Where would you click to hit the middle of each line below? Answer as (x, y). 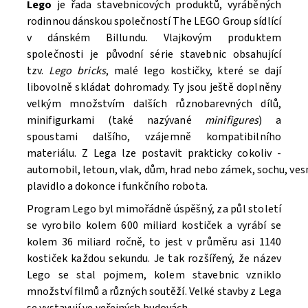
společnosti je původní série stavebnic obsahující (154, 54)
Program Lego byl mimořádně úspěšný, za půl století (154, 209)
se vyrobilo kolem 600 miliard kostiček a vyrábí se (154, 225)
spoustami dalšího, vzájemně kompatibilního (154, 136)
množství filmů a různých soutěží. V (111, 291)
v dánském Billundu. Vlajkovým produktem (154, 37)
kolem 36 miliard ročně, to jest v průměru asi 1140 (154, 242)
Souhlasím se (82, 183)
